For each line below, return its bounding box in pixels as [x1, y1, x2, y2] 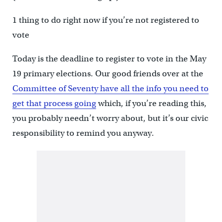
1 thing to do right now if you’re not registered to [12, 15, 199, 26]
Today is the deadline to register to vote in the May [12, 54, 206, 64]
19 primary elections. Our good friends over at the [12, 68, 203, 79]
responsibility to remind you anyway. [12, 128, 154, 139]
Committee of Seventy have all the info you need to [12, 83, 209, 94]
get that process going [12, 98, 96, 109]
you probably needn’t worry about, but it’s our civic [12, 113, 208, 124]
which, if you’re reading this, [96, 98, 207, 109]
